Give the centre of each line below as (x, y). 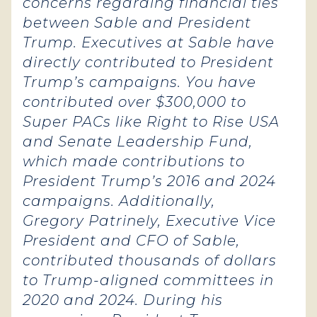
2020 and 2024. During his (123, 300)
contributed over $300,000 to (134, 102)
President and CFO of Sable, (131, 241)
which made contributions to (134, 161)
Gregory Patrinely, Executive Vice (149, 221)
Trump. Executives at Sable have (149, 42)
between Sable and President (137, 23)
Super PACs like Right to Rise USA (151, 122)
